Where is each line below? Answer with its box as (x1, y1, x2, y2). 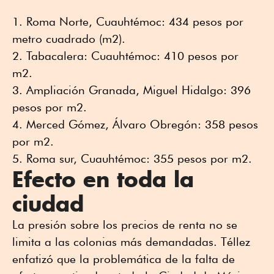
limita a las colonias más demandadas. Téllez (12, 235, 250, 249)
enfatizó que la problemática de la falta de (12, 252, 235, 266)
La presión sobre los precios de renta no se (12, 218, 237, 232)
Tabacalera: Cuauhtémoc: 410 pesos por (26, 49, 239, 63)
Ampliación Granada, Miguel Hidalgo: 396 (26, 83, 251, 97)
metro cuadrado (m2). (12, 32, 125, 46)
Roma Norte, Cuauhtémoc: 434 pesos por (26, 15, 243, 29)
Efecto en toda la (12, 166, 194, 193)
